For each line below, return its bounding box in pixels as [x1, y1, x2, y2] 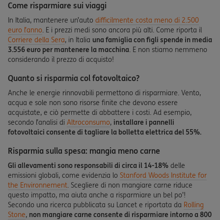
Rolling [184, 200, 204, 209]
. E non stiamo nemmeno [129, 45, 207, 54]
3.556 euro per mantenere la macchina [8, 45, 129, 54]
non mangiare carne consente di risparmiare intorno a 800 [29, 210, 212, 219]
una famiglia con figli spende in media [92, 35, 212, 44]
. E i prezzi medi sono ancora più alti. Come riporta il [42, 26, 202, 34]
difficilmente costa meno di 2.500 [95, 16, 199, 25]
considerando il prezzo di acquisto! [8, 55, 114, 64]
